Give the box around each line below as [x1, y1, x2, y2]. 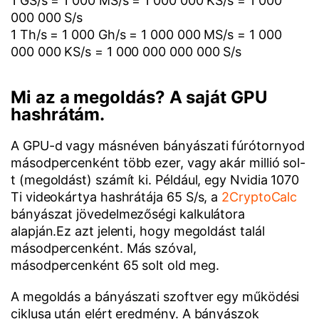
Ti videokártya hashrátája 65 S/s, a [11, 189, 222, 204]
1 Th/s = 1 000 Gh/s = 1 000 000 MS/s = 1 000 [11, 27, 282, 42]
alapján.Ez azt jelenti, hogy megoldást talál [11, 224, 265, 239]
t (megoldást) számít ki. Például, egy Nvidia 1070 [11, 172, 300, 187]
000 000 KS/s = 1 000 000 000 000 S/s [11, 44, 242, 59]
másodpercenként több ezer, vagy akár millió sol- [11, 155, 306, 170]
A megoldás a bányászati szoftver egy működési [11, 289, 300, 304]
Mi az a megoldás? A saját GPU [11, 87, 268, 108]
